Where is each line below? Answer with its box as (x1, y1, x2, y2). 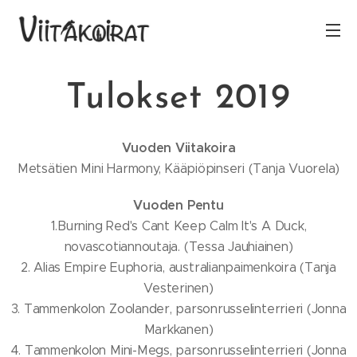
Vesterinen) (143, 280, 214, 296)
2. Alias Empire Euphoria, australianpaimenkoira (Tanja (20, 260, 337, 275)
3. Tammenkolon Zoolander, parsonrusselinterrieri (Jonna (10, 301, 347, 316)
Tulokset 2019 (65, 81, 292, 116)
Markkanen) (143, 322, 214, 337)
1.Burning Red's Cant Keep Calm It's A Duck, (50, 218, 307, 233)
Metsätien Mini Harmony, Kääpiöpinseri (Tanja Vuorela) (17, 161, 340, 176)
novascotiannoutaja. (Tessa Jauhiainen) (64, 239, 293, 254)
